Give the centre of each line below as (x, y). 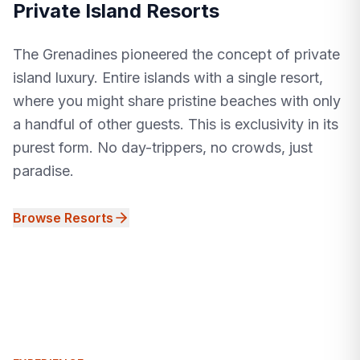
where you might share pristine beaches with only (177, 101)
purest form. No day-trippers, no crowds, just (163, 148)
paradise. (43, 171)
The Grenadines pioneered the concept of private (176, 55)
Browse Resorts (63, 218)
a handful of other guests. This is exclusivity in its (176, 125)
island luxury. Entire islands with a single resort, (168, 78)
